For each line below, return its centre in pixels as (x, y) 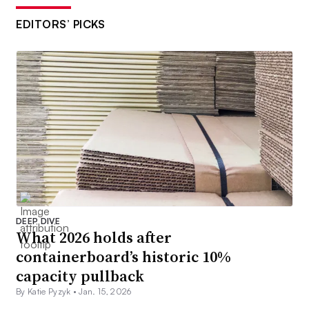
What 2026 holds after (94, 238)
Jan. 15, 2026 (105, 292)
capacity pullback (80, 276)
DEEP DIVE (38, 221)
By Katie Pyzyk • (48, 292)
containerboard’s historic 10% (123, 257)
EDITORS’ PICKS (60, 24)
